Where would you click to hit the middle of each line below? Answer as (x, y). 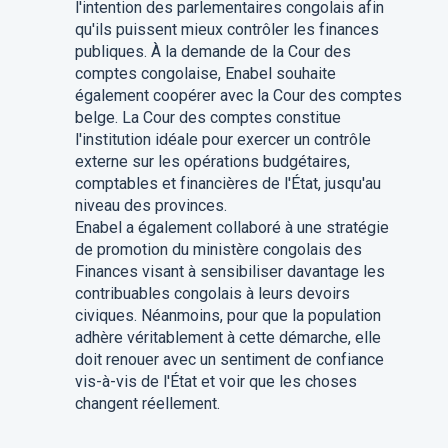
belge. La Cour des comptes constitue (207, 117)
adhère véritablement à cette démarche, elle (227, 337)
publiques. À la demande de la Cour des (212, 51)
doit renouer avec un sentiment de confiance (229, 359)
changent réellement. (147, 403)
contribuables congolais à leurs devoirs (212, 293)
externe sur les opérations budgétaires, (212, 161)
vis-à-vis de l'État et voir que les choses (215, 381)
